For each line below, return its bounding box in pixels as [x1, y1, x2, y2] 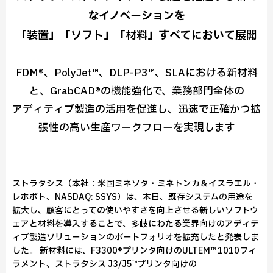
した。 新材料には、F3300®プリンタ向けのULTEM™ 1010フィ [12, 244, 257, 257]
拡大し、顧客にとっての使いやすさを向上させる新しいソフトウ [12, 204, 258, 217]
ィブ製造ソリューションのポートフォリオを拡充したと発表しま [12, 231, 259, 244]
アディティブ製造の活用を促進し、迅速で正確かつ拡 [12, 102, 261, 117]
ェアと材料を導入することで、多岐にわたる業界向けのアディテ [12, 218, 259, 230]
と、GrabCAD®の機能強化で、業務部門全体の [29, 83, 244, 99]
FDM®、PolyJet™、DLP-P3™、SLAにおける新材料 [15, 65, 258, 80]
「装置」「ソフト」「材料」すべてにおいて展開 [16, 27, 257, 44]
